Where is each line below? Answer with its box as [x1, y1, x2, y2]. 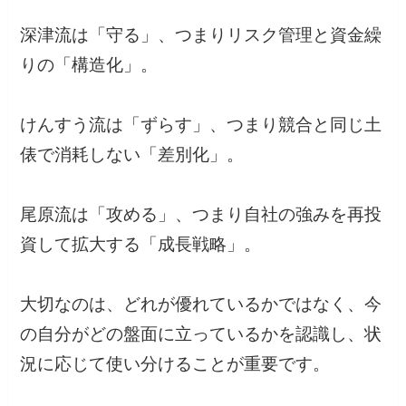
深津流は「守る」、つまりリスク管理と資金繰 [20, 24, 382, 44]
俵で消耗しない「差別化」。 [20, 144, 245, 164]
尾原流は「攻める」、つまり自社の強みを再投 [20, 204, 382, 224]
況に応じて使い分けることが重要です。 [20, 353, 331, 373]
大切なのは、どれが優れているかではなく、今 [20, 294, 382, 314]
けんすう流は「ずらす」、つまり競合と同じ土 [20, 114, 382, 134]
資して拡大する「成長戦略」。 [20, 234, 262, 254]
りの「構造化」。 [20, 54, 159, 74]
